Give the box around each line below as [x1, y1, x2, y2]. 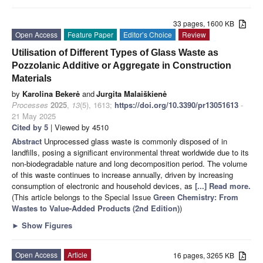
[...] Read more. [195, 180, 251, 191]
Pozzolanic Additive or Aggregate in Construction [12, 60, 231, 70]
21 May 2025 [12, 110, 56, 122]
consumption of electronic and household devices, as [12, 180, 195, 191]
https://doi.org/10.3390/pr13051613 [114, 99, 238, 110]
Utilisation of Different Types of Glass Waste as [12, 47, 218, 58]
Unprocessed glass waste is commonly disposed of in [44, 135, 227, 147]
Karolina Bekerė [22, 87, 80, 99]
